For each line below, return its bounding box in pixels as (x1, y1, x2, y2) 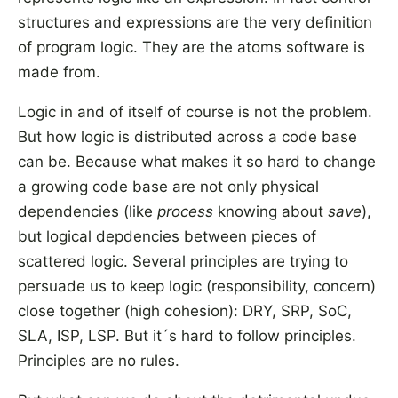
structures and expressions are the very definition (18, 13, 372, 31)
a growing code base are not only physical (18, 178, 319, 195)
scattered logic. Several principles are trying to (18, 252, 348, 270)
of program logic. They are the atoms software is (18, 38, 365, 56)
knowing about (213, 203, 328, 220)
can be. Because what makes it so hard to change (18, 153, 376, 171)
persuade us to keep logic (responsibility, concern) (18, 277, 376, 295)
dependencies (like (18, 203, 157, 220)
